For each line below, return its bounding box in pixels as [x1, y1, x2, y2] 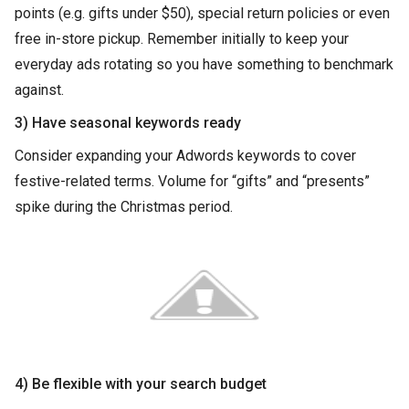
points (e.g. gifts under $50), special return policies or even [15, 5, 390, 22]
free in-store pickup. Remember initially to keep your [15, 30, 349, 47]
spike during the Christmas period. [15, 198, 233, 215]
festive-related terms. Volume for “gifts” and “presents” [15, 173, 370, 190]
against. [15, 81, 64, 99]
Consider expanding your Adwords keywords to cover [15, 147, 356, 164]
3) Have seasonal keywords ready [15, 114, 241, 131]
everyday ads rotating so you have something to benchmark [15, 56, 393, 73]
